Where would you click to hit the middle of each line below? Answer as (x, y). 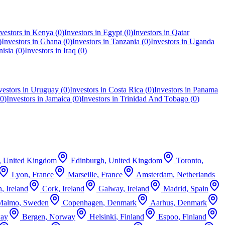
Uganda (202, 41)
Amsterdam (154, 174)
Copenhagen (83, 202)
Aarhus (162, 202)
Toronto (189, 160)
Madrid (175, 188)
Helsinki (103, 216)
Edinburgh (88, 160)
